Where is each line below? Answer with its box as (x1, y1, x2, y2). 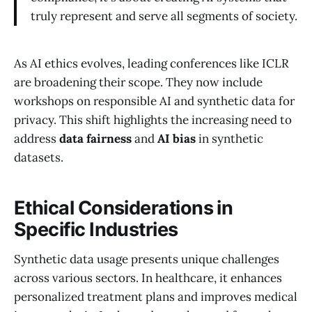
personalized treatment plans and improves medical (14, 289, 297, 305)
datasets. (14, 149, 63, 165)
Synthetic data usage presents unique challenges (14, 251, 279, 267)
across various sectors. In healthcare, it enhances (14, 270, 282, 286)
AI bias (157, 130, 196, 146)
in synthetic (196, 130, 263, 146)
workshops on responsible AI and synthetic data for (14, 93, 295, 109)
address (14, 130, 59, 146)
